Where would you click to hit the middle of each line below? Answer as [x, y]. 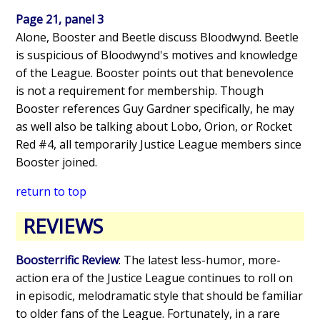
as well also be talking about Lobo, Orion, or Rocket [154, 126]
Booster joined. [57, 162]
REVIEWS [63, 226]
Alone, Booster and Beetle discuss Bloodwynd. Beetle [157, 37]
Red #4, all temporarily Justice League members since [159, 144]
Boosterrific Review [67, 260]
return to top [51, 191]
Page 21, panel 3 [60, 19]
